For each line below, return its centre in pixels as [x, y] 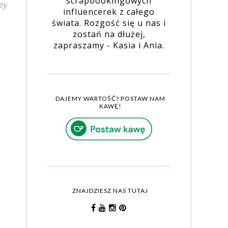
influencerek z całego [109, 11]
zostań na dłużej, [109, 34]
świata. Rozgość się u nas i [109, 23]
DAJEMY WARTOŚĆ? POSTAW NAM [110, 98]
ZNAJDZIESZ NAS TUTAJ [110, 190]
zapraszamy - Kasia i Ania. [109, 45]
